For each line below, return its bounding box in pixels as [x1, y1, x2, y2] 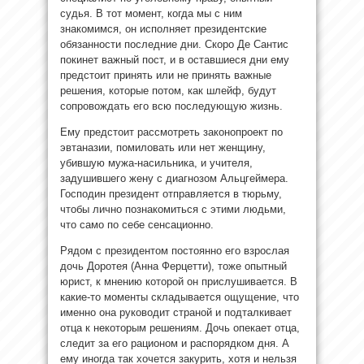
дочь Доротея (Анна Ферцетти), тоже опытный [60, 259, 287, 272]
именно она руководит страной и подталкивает [60, 305, 292, 318]
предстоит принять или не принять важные [60, 68, 271, 81]
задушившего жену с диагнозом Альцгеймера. [60, 171, 288, 184]
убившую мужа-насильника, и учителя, [60, 156, 253, 169]
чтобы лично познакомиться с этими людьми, [60, 202, 286, 215]
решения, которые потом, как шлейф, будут [60, 84, 276, 97]
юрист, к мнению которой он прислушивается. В [60, 275, 297, 288]
